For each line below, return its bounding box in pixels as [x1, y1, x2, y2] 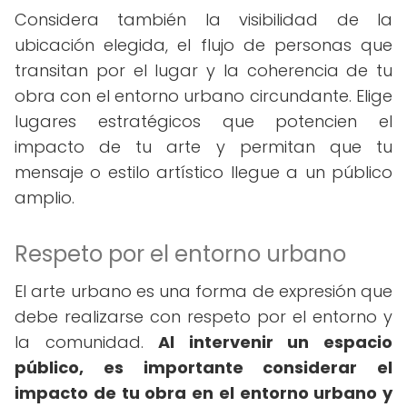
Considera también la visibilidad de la [15, 8, 392, 31]
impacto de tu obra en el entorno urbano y [15, 382, 392, 404]
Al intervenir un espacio [158, 331, 393, 353]
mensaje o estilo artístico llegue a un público [15, 161, 392, 184]
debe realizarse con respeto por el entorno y [15, 305, 392, 328]
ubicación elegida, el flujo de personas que [15, 34, 392, 56]
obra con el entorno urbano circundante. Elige [15, 84, 392, 107]
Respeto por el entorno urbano [15, 239, 346, 269]
